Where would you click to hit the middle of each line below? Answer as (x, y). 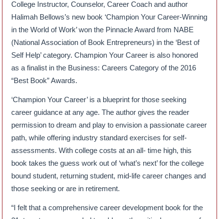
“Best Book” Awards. (44, 80)
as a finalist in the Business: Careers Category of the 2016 (104, 67)
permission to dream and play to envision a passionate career (109, 125)
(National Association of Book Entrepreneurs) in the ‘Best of (106, 42)
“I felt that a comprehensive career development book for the (107, 207)
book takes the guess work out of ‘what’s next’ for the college (108, 163)
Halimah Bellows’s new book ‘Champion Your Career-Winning (109, 17)
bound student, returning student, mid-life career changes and (109, 175)
